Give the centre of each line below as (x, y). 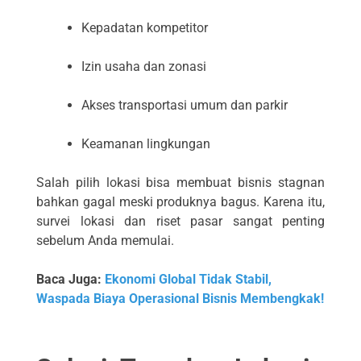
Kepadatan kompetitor (145, 28)
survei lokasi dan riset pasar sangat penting (180, 222)
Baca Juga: (71, 280)
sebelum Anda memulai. (105, 241)
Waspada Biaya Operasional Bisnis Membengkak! (180, 299)
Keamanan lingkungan (146, 144)
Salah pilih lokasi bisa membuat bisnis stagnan (180, 183)
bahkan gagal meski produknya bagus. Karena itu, (180, 202)
